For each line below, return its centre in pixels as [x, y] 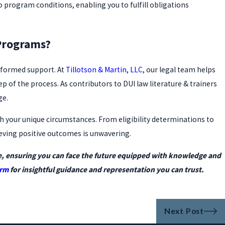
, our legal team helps [179, 69]
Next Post [184, 211]
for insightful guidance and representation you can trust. [106, 169]
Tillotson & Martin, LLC [104, 69]
